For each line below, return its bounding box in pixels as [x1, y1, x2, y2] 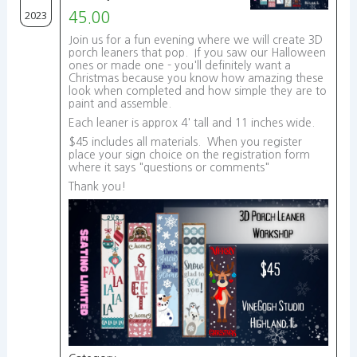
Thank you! [68, 181, 129, 192]
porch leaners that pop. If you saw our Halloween [68, 47, 326, 58]
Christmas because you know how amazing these [68, 73, 324, 84]
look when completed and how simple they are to [68, 85, 327, 96]
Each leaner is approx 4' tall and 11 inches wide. [68, 117, 318, 128]
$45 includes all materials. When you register [68, 136, 302, 147]
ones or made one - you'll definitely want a [68, 60, 291, 71]
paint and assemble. [68, 98, 175, 109]
